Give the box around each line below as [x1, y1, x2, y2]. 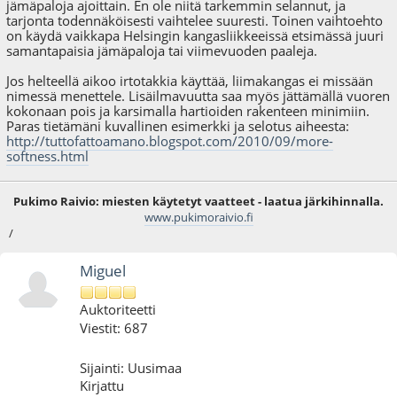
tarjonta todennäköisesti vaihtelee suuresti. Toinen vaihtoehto [6, 12, 384, 30]
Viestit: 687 [80, 318, 149, 337]
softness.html [6, 147, 90, 166]
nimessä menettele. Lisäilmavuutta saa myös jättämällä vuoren [6, 87, 391, 105]
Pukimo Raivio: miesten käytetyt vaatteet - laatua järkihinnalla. [13, 192, 384, 209]
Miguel [80, 260, 127, 281]
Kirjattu [80, 377, 125, 395]
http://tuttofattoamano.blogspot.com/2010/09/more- [6, 132, 334, 151]
